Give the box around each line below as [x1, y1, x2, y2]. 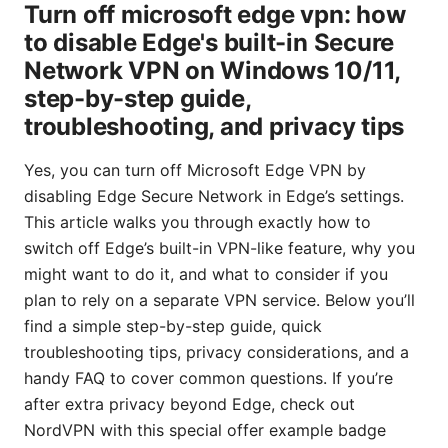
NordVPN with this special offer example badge [24, 419, 386, 440]
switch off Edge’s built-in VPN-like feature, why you [24, 237, 415, 258]
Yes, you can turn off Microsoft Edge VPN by [24, 159, 366, 180]
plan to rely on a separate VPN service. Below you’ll [24, 289, 415, 310]
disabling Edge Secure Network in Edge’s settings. [24, 185, 404, 206]
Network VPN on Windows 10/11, [24, 55, 401, 85]
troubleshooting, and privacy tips [24, 111, 405, 141]
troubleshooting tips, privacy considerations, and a [24, 341, 409, 362]
